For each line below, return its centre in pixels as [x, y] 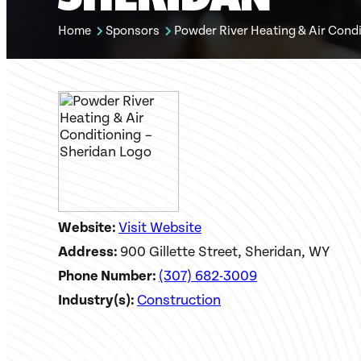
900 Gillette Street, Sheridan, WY [225, 252]
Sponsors [133, 31]
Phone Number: [108, 276]
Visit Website [160, 228]
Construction [179, 300]
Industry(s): [98, 300]
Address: [89, 252]
